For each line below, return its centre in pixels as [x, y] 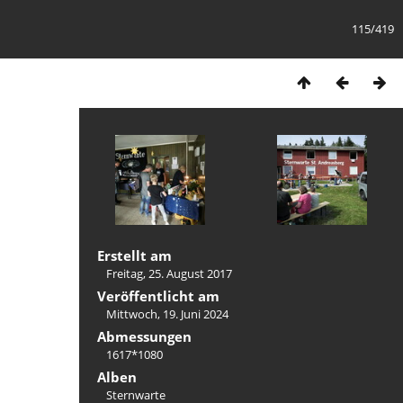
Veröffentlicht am [158, 296]
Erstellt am [134, 255]
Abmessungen [144, 336]
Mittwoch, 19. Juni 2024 [167, 314]
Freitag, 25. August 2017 [169, 273]
